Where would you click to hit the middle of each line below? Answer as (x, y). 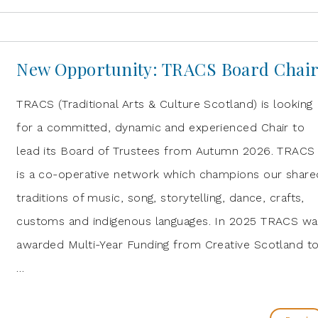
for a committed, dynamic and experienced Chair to (161, 127)
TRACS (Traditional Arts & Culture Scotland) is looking (165, 104)
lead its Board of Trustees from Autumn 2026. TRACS (166, 151)
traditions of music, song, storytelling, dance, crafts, (160, 198)
